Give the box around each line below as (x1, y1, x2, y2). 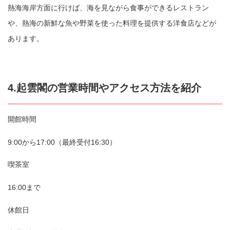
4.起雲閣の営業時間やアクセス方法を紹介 (8, 82, 201, 94)
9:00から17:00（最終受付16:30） (8, 138, 117, 146)
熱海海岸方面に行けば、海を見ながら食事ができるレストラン (8, 4, 209, 12)
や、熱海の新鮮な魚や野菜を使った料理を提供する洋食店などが (8, 19, 216, 28)
